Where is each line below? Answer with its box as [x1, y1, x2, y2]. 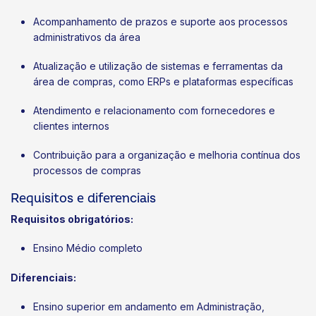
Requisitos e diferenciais [11, 190, 156, 207]
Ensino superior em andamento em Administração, [33, 300, 265, 312]
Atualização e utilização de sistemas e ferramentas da [33, 59, 283, 72]
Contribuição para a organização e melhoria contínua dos [33, 149, 300, 162]
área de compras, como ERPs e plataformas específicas [33, 75, 293, 87]
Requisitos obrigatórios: [11, 213, 133, 226]
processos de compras [33, 164, 141, 177]
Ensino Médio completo [33, 242, 142, 255]
